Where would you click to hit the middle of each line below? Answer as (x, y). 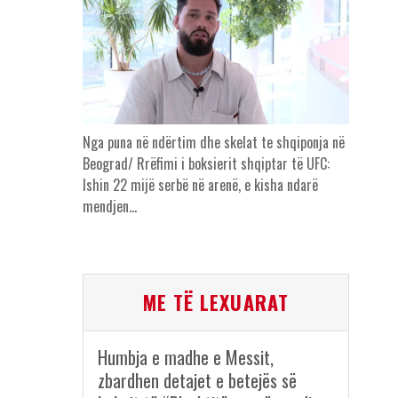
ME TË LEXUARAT (215, 302)
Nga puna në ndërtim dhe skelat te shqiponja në (213, 143)
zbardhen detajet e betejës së (197, 381)
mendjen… (109, 207)
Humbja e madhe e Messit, (185, 358)
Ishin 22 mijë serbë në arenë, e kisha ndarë (200, 185)
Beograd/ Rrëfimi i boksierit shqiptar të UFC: (206, 164)
